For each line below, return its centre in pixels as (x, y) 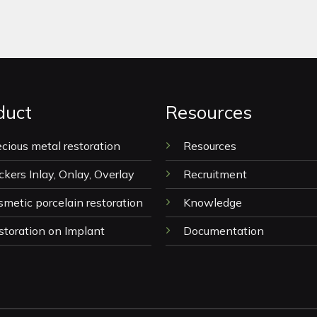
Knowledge (214, 203)
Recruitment (215, 174)
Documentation (223, 231)
